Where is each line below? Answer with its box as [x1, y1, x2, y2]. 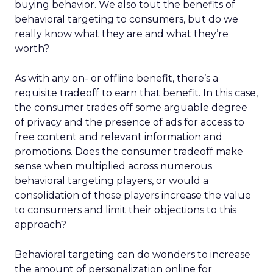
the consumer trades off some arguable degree [15, 102, 247, 113]
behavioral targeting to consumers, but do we [15, 13, 238, 25]
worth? [15, 43, 49, 54]
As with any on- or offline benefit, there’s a [15, 73, 218, 84]
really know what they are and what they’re [15, 28, 229, 40]
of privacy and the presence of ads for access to [15, 116, 244, 128]
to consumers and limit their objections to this [15, 204, 236, 216]
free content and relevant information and [15, 131, 222, 143]
